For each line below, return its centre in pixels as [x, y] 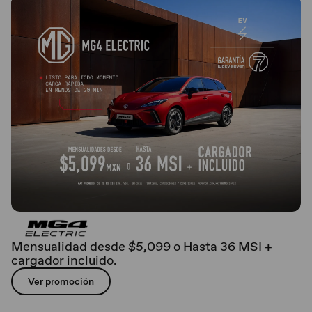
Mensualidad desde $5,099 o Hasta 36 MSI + [142, 246]
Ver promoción [61, 281]
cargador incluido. [64, 260]
